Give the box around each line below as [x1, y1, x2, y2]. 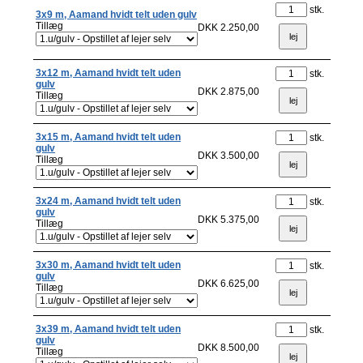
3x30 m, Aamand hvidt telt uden [36, 259, 181, 271]
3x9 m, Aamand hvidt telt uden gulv [36, 9, 197, 20]
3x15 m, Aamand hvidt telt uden [36, 131, 181, 143]
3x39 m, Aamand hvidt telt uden [36, 323, 181, 335]
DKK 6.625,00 [198, 278, 259, 289]
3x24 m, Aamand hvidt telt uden [36, 195, 181, 207]
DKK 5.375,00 [198, 214, 259, 225]
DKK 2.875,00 [198, 86, 259, 97]
